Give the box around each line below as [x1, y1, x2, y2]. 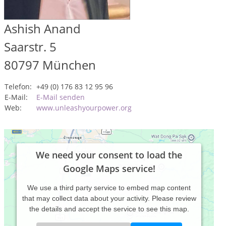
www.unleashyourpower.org [36, 102, 132, 112]
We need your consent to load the [36, 148, 182, 161]
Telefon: [5, 81, 32, 91]
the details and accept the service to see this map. [29, 204, 189, 213]
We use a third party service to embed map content [27, 183, 191, 192]
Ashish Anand [4, 20, 81, 37]
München [42, 56, 96, 73]
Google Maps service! [63, 162, 155, 175]
